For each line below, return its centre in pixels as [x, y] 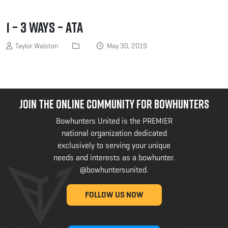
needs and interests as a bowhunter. [114, 158]
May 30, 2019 [125, 46]
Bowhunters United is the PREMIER [114, 121]
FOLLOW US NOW [114, 195]
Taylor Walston [35, 46]
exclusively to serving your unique [114, 146]
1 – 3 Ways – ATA [45, 27]
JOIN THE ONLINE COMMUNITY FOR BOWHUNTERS [114, 104]
